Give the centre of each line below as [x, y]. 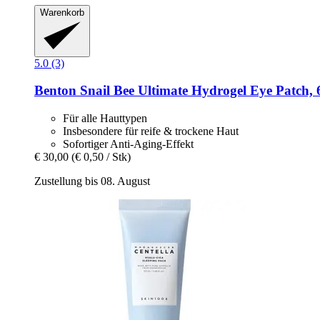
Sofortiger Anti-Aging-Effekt [128, 144]
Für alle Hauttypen [105, 118]
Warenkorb [62, 13]
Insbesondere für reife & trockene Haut [151, 131]
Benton [55, 91]
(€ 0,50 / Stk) [101, 156]
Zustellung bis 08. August [92, 181]
